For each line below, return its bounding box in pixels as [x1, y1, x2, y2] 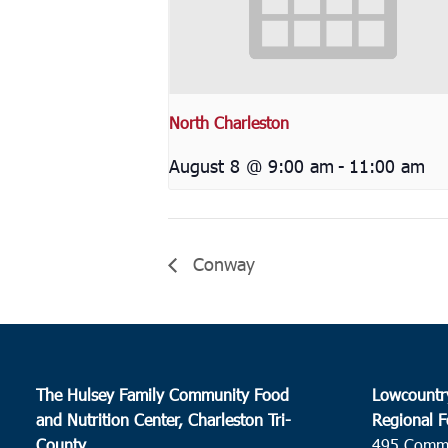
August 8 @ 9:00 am [169, 153, 334, 177]
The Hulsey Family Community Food [36, 383, 290, 405]
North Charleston [169, 111, 289, 133]
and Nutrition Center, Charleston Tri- [36, 408, 292, 430]
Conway [187, 251, 255, 275]
